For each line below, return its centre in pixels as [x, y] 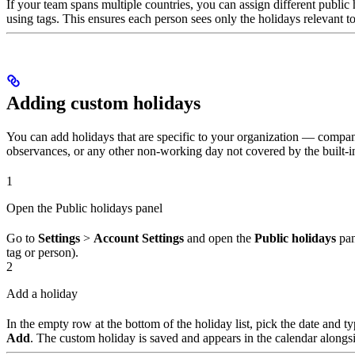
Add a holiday [42, 294]
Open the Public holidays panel [84, 208]
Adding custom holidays [103, 103]
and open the [219, 239]
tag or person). [42, 253]
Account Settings [139, 239]
